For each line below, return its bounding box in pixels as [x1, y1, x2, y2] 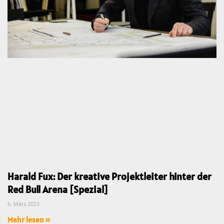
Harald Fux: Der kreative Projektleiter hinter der [7, 170, 211, 183]
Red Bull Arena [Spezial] [7, 183, 108, 196]
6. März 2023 [7, 201, 39, 208]
